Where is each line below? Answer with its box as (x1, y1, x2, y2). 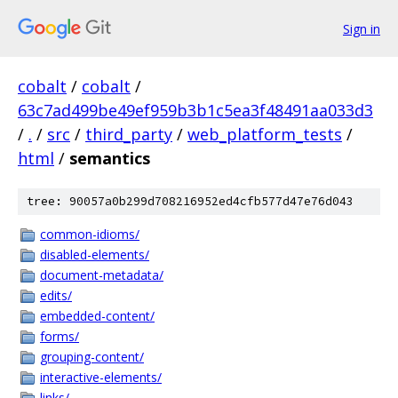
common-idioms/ (40, 226, 139, 243)
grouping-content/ (40, 348, 144, 365)
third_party (85, 123, 172, 145)
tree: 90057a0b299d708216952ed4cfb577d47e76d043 (27, 194, 354, 209)
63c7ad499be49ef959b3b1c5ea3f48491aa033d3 (18, 99, 373, 121)
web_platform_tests (187, 123, 342, 145)
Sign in (343, 20, 380, 37)
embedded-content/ (40, 307, 155, 324)
